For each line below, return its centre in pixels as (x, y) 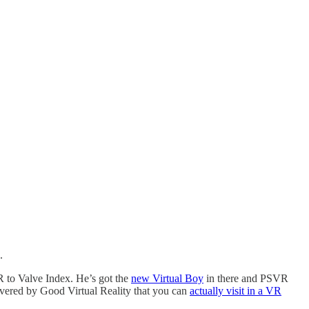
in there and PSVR (246, 278)
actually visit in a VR (236, 290)
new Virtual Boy (167, 278)
